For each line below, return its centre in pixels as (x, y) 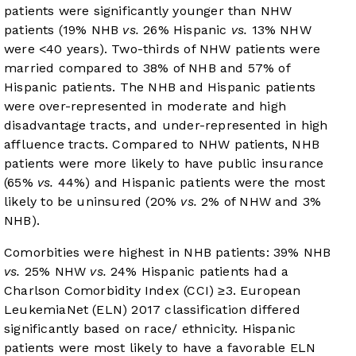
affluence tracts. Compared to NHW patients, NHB (162, 145)
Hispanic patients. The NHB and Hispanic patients (160, 87)
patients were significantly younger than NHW (148, 11)
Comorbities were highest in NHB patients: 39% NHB (168, 253)
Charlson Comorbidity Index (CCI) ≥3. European (153, 291)
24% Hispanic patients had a (197, 272)
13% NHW (279, 30)
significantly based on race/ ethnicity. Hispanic (150, 329)
